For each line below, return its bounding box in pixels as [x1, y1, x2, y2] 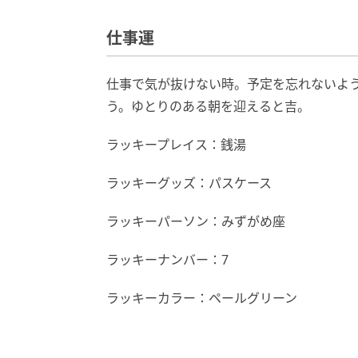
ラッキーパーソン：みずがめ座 [106, 213, 285, 230]
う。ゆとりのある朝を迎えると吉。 [106, 97, 310, 115]
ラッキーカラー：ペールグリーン [106, 289, 297, 307]
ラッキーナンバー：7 [106, 251, 229, 268]
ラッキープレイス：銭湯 [106, 136, 246, 153]
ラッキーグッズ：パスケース [106, 174, 272, 192]
